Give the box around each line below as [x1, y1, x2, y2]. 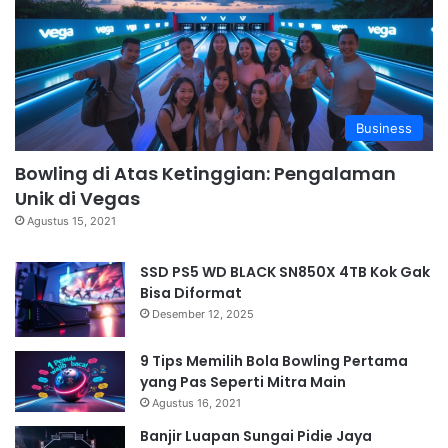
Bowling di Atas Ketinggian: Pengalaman [15, 161, 396, 187]
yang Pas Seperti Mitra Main [140, 372, 346, 393]
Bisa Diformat [140, 283, 242, 304]
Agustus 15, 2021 [27, 214, 116, 229]
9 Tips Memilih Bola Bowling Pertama [140, 351, 408, 372]
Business [356, 120, 412, 137]
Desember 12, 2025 [152, 307, 254, 322]
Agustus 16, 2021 [152, 396, 241, 411]
